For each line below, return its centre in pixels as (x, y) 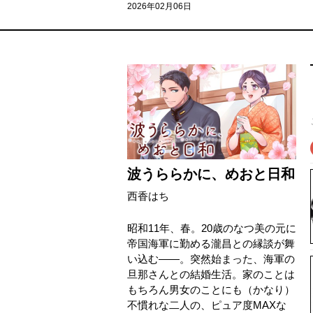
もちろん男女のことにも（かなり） (211, 290)
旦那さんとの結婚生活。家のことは (211, 274)
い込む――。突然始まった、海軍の (211, 259)
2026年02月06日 (159, 6)
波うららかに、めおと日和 (211, 174)
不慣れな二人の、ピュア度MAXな (207, 305)
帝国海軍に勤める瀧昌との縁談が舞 (211, 243)
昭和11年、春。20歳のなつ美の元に (212, 228)
